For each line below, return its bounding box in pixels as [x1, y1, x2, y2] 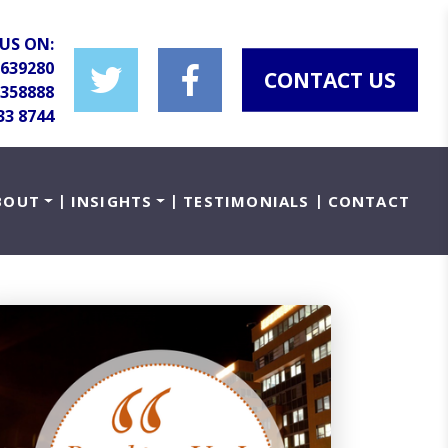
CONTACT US [264, 65, 396, 93]
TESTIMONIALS [183, 191, 310, 211]
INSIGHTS [70, 191, 153, 211]
